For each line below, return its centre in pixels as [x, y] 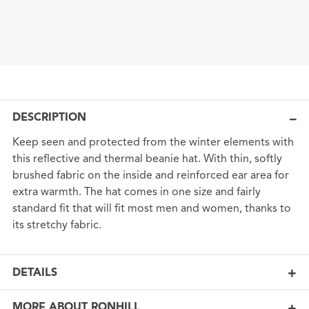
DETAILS [34, 272]
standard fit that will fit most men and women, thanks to [151, 209]
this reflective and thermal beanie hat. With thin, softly [147, 159]
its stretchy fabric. [57, 225]
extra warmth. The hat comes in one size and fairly [136, 192]
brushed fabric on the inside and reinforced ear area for [150, 176]
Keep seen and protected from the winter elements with [153, 142]
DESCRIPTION [49, 118]
